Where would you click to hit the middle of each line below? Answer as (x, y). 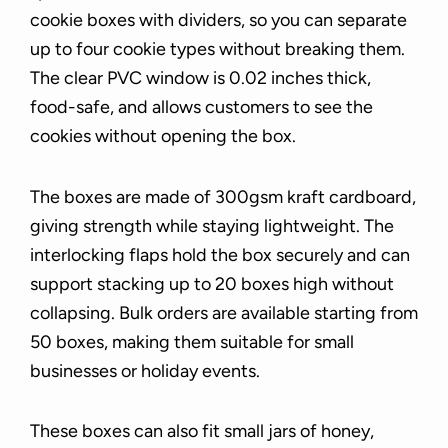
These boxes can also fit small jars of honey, (202, 431)
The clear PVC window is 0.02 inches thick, (200, 78)
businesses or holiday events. (145, 370)
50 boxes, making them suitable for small (192, 341)
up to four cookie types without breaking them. (217, 49)
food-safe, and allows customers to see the (201, 107)
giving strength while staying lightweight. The (212, 225)
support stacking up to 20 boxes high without (212, 283)
